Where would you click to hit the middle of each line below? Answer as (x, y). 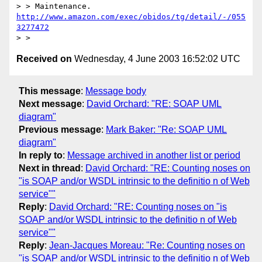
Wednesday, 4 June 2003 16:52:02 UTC (156, 59)
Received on (44, 59)
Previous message (60, 129)
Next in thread (50, 168)
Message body (116, 91)
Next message (50, 104)
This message (50, 91)
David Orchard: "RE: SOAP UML (154, 104)
